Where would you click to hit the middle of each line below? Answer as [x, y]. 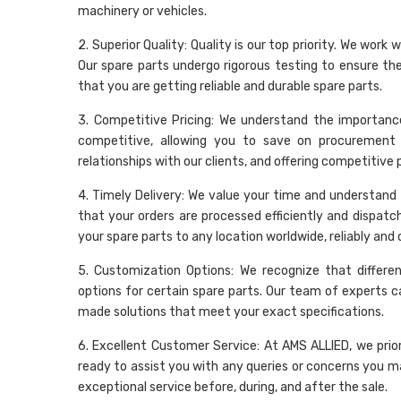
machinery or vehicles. [142, 12]
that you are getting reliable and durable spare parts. [230, 87]
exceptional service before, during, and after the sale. [233, 388]
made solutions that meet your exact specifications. [231, 312]
